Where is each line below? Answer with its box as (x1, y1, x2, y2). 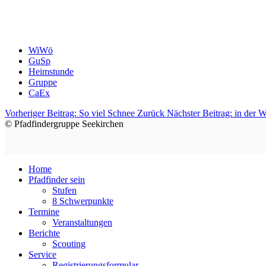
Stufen (52, 185, 77, 196)
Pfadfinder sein (28, 175, 85, 185)
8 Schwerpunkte (52, 196, 113, 207)
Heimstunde (28, 66, 74, 77)
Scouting (52, 239, 85, 249)
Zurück (137, 108, 164, 119)
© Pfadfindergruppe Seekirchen (5, 119, 123, 129)
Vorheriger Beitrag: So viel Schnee (5, 108, 137, 119)
